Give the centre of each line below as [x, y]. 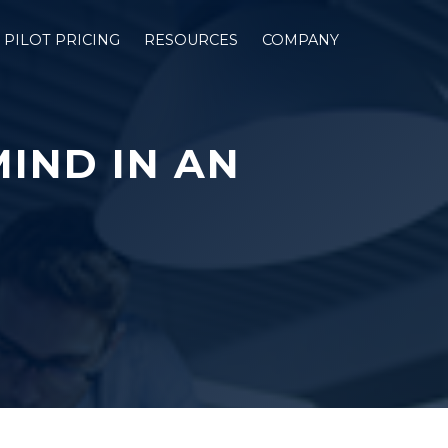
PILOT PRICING [62, 39]
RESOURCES [191, 39]
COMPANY [300, 39]
